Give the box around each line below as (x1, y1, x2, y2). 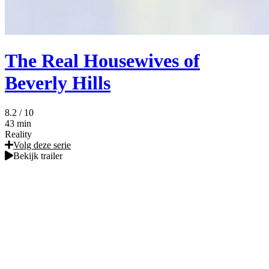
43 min (5, 118, 31, 128)
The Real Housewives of (5, 50, 200, 72)
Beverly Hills (5, 72, 110, 94)
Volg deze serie (13, 139, 71, 150)
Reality (5, 128, 32, 139)
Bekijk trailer (13, 150, 62, 161)
